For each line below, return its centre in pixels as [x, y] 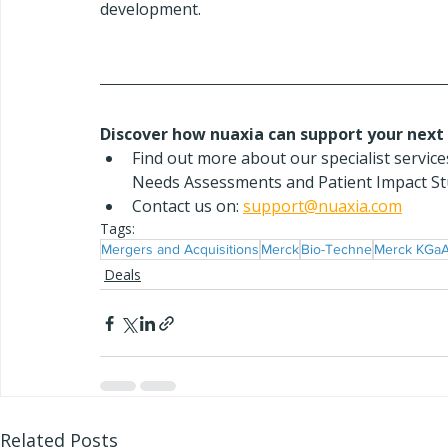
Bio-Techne [336, 249]
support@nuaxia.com [322, 206]
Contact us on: [187, 206]
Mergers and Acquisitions [180, 249]
